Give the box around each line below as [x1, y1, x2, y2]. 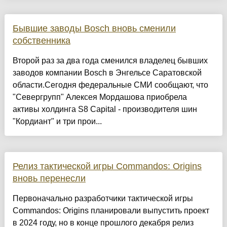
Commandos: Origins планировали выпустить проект [12, 206, 209, 215]
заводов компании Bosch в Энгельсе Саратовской [12, 68, 202, 78]
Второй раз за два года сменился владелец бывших [12, 56, 208, 65]
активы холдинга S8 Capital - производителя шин [12, 105, 197, 114]
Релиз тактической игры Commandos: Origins [12, 161, 202, 172]
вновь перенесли [12, 173, 86, 184]
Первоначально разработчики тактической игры [12, 194, 193, 203]
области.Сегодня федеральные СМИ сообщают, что [12, 81, 208, 90]
